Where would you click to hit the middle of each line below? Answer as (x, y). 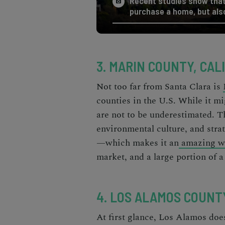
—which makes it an (138, 143)
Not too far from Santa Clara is (160, 86)
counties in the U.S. (137, 100)
